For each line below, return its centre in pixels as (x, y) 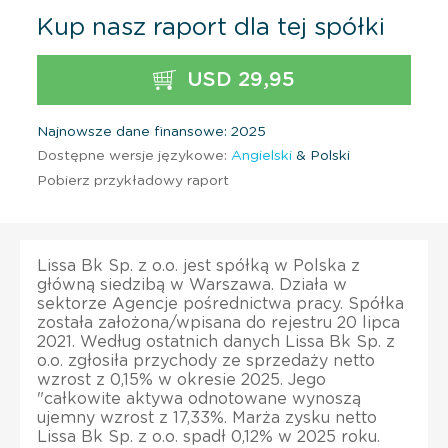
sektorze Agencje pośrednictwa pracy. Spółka (220, 303)
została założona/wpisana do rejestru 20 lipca (218, 322)
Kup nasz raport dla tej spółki (211, 27)
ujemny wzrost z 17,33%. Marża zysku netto (207, 417)
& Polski (321, 155)
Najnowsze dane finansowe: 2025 (151, 131)
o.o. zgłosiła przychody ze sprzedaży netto (206, 360)
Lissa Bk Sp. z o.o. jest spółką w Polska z (198, 265)
